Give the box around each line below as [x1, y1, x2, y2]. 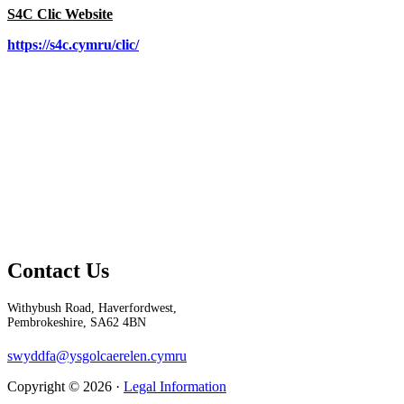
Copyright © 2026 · [7, 379, 124, 395]
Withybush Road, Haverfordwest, [7, 301, 177, 316]
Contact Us [7, 259, 109, 283]
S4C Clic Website [7, 6, 113, 23]
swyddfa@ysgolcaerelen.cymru [7, 348, 187, 364]
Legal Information [124, 379, 226, 395]
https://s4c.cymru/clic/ [7, 37, 139, 53]
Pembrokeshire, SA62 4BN [7, 316, 146, 330]
